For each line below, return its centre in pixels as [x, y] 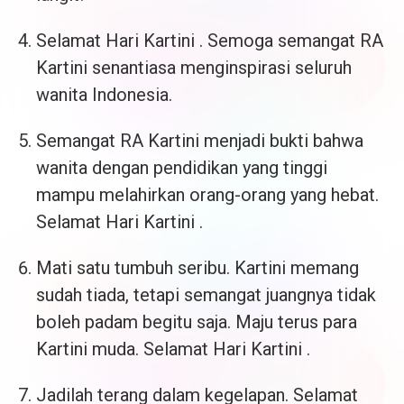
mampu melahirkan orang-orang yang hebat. [207, 195]
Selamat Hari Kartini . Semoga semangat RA [210, 41]
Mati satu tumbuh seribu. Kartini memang [197, 268]
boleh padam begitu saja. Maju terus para [197, 322]
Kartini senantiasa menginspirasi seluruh [194, 68]
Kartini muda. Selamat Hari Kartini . [173, 349]
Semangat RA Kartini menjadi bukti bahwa [200, 141]
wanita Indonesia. [104, 95]
